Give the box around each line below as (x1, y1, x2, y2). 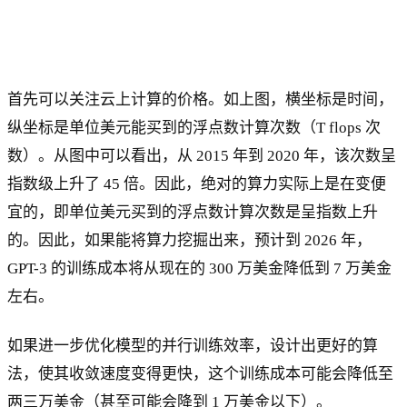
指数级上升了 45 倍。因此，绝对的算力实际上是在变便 (7, 174, 386, 193)
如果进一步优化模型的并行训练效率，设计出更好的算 (7, 336, 378, 354)
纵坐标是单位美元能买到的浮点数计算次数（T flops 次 (7, 118, 381, 136)
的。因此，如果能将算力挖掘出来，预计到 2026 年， (7, 231, 372, 249)
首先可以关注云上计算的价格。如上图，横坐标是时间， (7, 90, 393, 108)
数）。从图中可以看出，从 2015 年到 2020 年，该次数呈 (7, 146, 396, 164)
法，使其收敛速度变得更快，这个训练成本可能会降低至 (7, 364, 393, 382)
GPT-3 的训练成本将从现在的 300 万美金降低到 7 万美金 (7, 259, 392, 277)
